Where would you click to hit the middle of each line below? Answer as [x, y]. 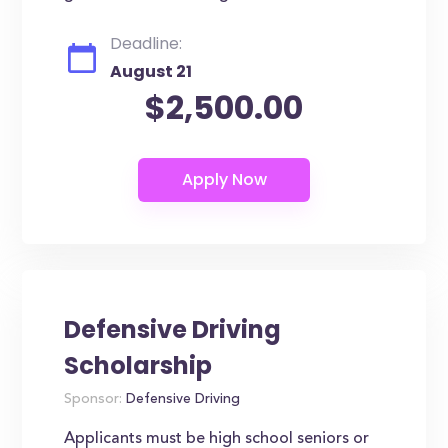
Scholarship [138, 365]
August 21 [151, 71]
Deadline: [146, 43]
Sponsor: [93, 400]
